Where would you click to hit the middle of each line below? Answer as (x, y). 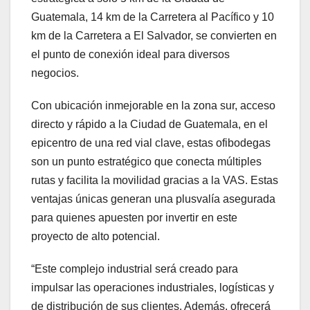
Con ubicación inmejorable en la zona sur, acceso (153, 106)
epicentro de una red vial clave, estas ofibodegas (151, 143)
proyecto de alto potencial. (95, 237)
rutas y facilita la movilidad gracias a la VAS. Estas (155, 181)
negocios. (55, 73)
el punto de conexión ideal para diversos (130, 55)
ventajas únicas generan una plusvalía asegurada (153, 199)
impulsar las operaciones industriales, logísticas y (153, 288)
